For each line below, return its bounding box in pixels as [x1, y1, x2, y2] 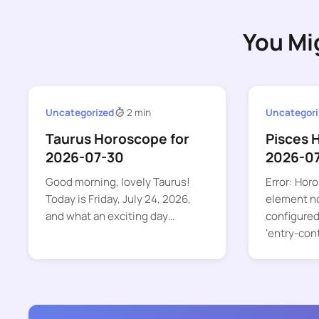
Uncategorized [46, 105, 114, 119]
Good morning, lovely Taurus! [46, 174, 190, 190]
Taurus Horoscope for [46, 130, 189, 149]
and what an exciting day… [46, 209, 175, 224]
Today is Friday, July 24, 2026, [46, 192, 191, 207]
